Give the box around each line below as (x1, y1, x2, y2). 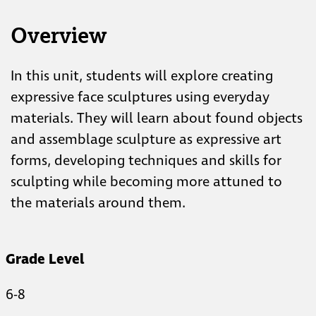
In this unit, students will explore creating (11, 66, 273, 86)
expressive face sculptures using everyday (11, 87, 269, 107)
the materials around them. (11, 193, 186, 213)
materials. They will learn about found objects (11, 108, 303, 128)
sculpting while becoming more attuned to (11, 171, 282, 192)
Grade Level (6, 249, 84, 269)
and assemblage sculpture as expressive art (11, 129, 281, 150)
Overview (11, 21, 107, 49)
